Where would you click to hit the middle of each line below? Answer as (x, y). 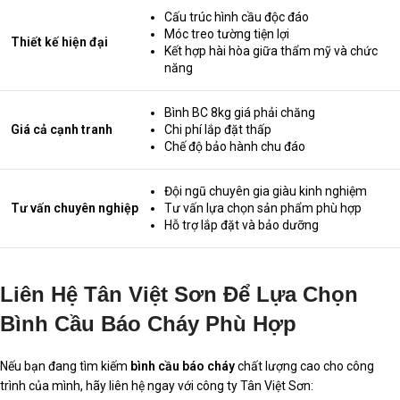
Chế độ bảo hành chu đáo (235, 146)
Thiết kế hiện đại (59, 42)
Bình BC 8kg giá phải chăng (240, 112)
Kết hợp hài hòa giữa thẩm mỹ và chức (271, 50)
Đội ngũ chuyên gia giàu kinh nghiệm (266, 191)
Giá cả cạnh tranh (62, 129)
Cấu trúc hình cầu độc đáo (237, 17)
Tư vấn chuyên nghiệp (75, 208)
